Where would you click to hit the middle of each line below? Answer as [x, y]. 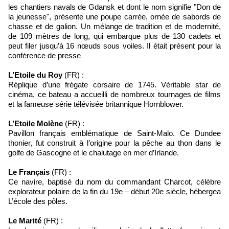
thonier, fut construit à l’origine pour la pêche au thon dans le [114, 143]
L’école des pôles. [38, 201]
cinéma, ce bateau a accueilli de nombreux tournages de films [114, 95]
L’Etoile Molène [37, 124]
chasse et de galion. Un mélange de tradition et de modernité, [114, 27]
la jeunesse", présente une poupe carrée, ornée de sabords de [114, 17]
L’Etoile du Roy [35, 75]
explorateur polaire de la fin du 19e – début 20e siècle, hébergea [114, 192]
